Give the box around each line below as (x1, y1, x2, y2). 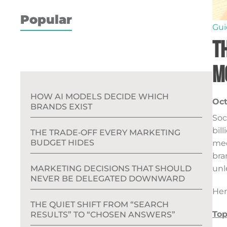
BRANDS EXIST (30, 102, 92, 111)
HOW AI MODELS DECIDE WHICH (30, 92, 169, 101)
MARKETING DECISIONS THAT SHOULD (30, 164, 192, 173)
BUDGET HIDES (30, 138, 94, 147)
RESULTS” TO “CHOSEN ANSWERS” (30, 210, 175, 219)
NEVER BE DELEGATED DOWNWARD (30, 174, 185, 183)
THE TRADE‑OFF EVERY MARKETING (30, 128, 180, 137)
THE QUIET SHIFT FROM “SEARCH (30, 200, 169, 209)
